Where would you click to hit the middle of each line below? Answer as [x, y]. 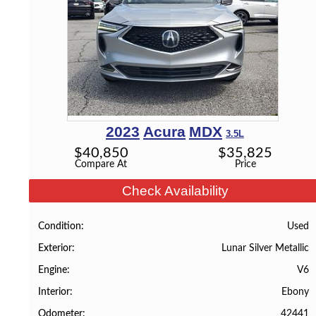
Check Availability [175, 191]
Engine [53, 270]
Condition [60, 226]
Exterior [55, 248]
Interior [54, 292]
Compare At [101, 164]
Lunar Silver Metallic [265, 248]
